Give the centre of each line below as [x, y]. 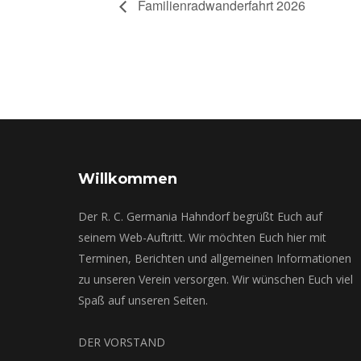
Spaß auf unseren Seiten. [143, 300]
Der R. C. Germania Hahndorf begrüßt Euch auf [200, 216]
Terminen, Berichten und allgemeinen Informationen [215, 258]
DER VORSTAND [122, 342]
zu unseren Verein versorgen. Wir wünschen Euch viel [216, 279]
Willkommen [128, 178]
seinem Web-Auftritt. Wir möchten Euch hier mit [202, 237]
